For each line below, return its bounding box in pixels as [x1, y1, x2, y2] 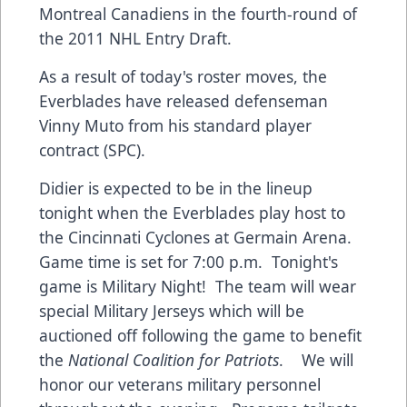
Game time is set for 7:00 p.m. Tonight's [39, 251, 338, 273]
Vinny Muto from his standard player [39, 114, 312, 137]
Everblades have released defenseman [39, 90, 328, 113]
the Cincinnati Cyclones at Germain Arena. [39, 226, 352, 249]
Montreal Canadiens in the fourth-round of [39, 3, 357, 25]
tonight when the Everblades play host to [39, 202, 345, 224]
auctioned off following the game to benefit [39, 324, 362, 347]
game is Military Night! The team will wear [39, 275, 356, 298]
